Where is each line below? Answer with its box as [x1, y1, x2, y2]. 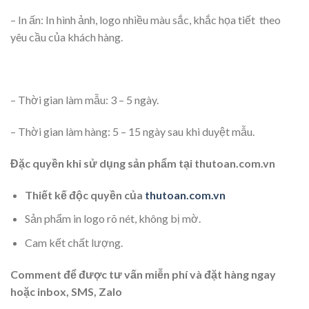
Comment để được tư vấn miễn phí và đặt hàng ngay [10, 267, 276, 281]
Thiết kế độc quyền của [24, 188, 145, 201]
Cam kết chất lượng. [24, 235, 123, 249]
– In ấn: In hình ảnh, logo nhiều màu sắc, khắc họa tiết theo [10, 12, 281, 26]
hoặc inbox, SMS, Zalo [10, 284, 122, 298]
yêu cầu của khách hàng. [10, 30, 123, 43]
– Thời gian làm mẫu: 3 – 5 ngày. [10, 93, 159, 107]
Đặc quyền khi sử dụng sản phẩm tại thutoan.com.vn [10, 156, 275, 170]
